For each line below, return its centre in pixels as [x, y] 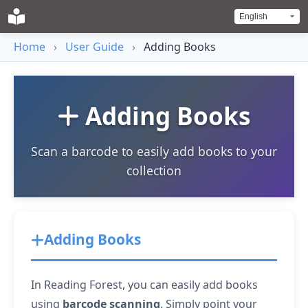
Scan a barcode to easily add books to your [154, 151]
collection [154, 170]
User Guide [95, 47]
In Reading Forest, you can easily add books [144, 285]
